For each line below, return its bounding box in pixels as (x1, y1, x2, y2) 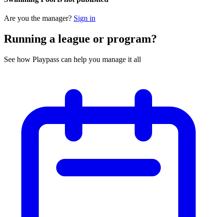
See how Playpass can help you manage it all (4, 55, 141, 63)
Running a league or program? (4, 32, 157, 46)
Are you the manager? (4, 14, 74, 23)
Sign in (74, 14, 95, 23)
